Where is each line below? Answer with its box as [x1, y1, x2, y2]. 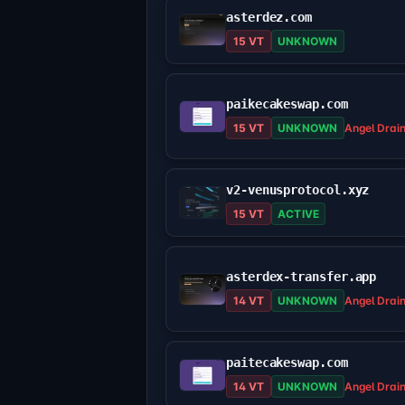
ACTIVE [277, 207, 320, 221]
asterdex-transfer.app [226, 268, 377, 284]
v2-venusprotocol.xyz [226, 183, 370, 198]
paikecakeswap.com [226, 96, 348, 111]
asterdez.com [226, 10, 313, 25]
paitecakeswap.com [226, 355, 348, 371]
